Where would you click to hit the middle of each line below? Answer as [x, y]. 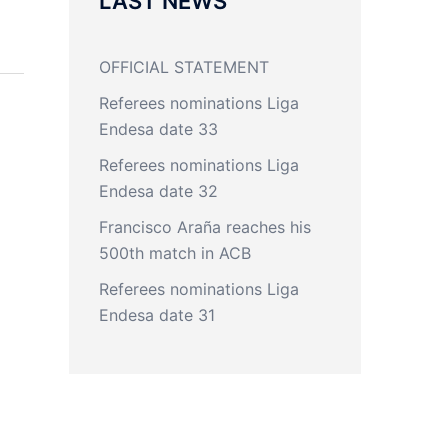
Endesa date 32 [158, 191]
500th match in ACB [174, 253]
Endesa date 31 [156, 315]
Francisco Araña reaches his [204, 227]
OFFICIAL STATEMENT [183, 67]
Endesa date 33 [158, 129]
